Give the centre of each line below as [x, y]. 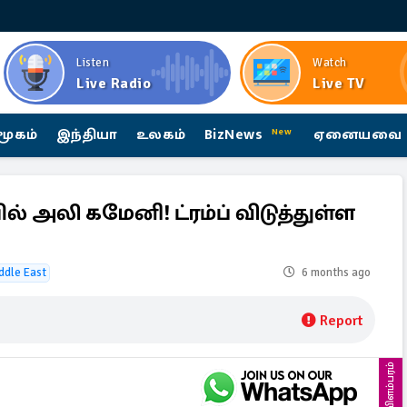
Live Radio [114, 84]
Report [341, 321]
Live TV [339, 84]
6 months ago [336, 273]
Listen [93, 63]
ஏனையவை [357, 135]
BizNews [236, 135]
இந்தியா [87, 135]
